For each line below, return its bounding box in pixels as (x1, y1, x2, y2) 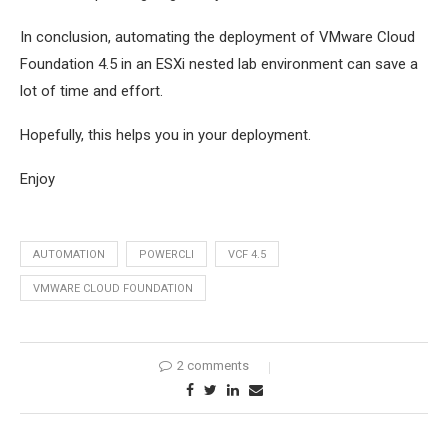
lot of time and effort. (20, 81, 163, 100)
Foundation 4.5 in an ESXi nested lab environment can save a (20, 54, 418, 73)
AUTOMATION (33, 247, 105, 261)
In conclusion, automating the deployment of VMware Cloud (20, 27, 415, 46)
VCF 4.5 (228, 247, 266, 261)
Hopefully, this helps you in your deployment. (20, 125, 311, 144)
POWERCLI (139, 247, 194, 261)
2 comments (176, 357, 249, 373)
